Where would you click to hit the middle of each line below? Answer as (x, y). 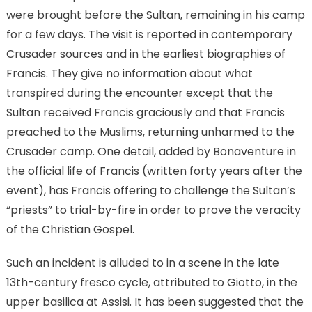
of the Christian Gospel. (70, 230)
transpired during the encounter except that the (139, 93)
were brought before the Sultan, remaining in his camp (155, 15)
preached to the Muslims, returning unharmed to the (150, 132)
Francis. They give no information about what (129, 74)
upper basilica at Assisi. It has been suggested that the (155, 302)
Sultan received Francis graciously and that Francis (145, 113)
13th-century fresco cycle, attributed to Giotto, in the (151, 283)
